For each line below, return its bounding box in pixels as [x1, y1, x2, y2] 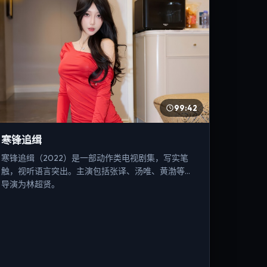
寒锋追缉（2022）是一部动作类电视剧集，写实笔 [1, 153, 189, 164]
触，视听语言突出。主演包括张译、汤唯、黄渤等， [1, 166, 194, 177]
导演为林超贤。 [1, 179, 60, 190]
